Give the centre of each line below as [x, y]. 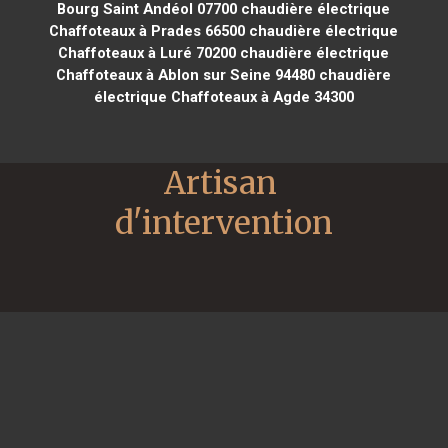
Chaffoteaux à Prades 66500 [147, 30]
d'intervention [224, 222]
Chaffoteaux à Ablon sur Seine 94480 [186, 74]
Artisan [220, 182]
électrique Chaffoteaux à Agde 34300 [223, 96]
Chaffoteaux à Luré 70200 [147, 52]
